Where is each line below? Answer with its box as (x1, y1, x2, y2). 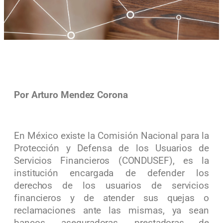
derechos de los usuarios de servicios (14, 180, 209, 191)
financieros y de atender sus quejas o (14, 192, 209, 204)
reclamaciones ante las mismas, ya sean (14, 205, 209, 216)
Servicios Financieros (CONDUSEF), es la (14, 155, 209, 166)
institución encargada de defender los (14, 167, 209, 179)
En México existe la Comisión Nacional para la (14, 130, 209, 141)
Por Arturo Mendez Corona (14, 89, 128, 101)
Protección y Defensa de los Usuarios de (14, 142, 209, 154)
